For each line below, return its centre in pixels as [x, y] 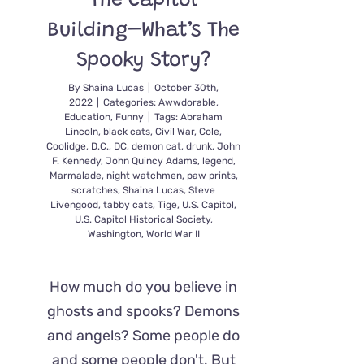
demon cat [157, 146]
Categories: [130, 102]
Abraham [202, 117]
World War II [173, 234]
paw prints [211, 175]
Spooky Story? [143, 61]
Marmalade [75, 175]
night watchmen [144, 175]
